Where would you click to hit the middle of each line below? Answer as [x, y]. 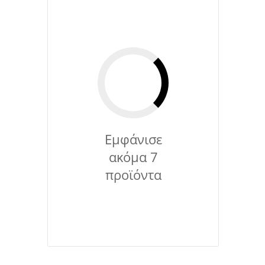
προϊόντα [133, 174]
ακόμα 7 [133, 156]
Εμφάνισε [133, 139]
